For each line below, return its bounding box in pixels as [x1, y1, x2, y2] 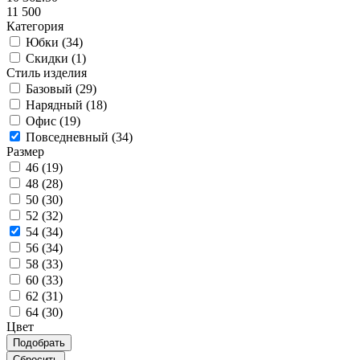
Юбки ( [26, 35, 66, 49]
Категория [6, 18, 63, 33]
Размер [6, 144, 44, 158]
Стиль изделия [6, 65, 87, 80]
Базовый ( [26, 81, 80, 96]
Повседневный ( [26, 129, 116, 144]
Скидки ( [26, 51, 76, 65]
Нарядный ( [26, 97, 90, 112]
